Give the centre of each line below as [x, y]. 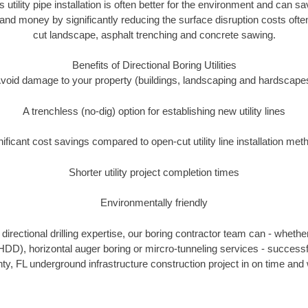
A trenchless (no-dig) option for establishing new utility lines [154, 111]
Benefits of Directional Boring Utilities [154, 65]
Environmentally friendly [154, 203]
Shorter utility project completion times [154, 172]
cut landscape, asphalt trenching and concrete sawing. [154, 34]
